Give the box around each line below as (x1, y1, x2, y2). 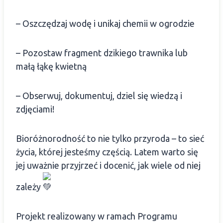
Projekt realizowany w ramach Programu (16, 211, 177, 221)
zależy (16, 181, 43, 192)
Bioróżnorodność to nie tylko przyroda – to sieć (16, 133, 204, 143)
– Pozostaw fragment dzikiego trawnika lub (16, 47, 188, 58)
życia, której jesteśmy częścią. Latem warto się (16, 146, 198, 157)
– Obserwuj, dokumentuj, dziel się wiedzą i (16, 90, 182, 101)
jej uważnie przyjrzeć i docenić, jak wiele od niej (16, 160, 201, 170)
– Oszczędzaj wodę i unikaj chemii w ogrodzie (16, 18, 195, 28)
